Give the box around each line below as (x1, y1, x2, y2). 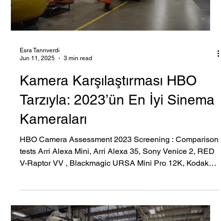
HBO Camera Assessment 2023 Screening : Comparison (20, 183, 219, 193)
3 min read (64, 104, 93, 111)
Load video (93, 20, 129, 27)
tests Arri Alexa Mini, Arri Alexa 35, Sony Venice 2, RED (20, 195, 215, 205)
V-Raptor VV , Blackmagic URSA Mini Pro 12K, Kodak (20, 207, 209, 217)
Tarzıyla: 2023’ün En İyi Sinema (20, 140, 215, 156)
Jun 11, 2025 (20, 104, 55, 111)
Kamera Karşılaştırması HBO (20, 121, 197, 137)
